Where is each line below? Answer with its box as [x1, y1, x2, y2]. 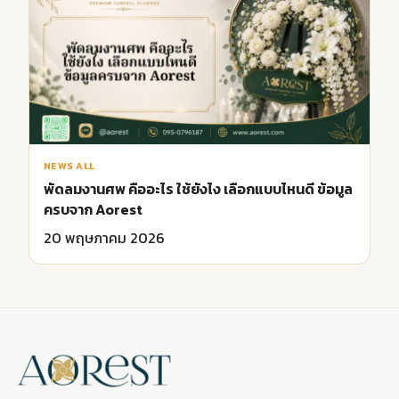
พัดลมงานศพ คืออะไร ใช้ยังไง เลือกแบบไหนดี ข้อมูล [44, 177, 353, 199]
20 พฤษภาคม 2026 [44, 226, 165, 248]
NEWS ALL [44, 158, 95, 173]
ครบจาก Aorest [44, 198, 142, 220]
